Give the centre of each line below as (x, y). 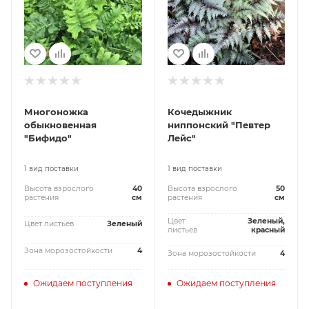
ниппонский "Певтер (219, 125)
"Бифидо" (48, 138)
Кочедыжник (199, 112)
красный (268, 230)
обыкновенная (60, 125)
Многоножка (56, 112)
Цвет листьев (49, 224)
